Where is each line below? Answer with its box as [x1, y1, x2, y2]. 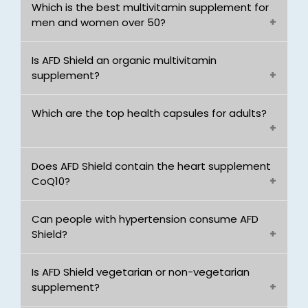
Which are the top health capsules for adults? [32, 106, 267, 120]
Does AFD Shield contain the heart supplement [32, 159, 271, 173]
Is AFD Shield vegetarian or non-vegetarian [32, 265, 250, 279]
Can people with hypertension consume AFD [32, 212, 258, 226]
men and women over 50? [32, 15, 166, 30]
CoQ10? [32, 174, 70, 188]
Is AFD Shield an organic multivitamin [32, 53, 217, 67]
